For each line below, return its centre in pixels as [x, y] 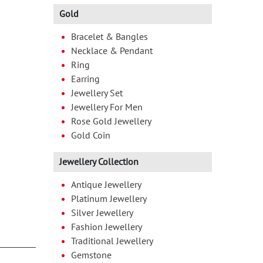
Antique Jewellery [106, 185]
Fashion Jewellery [107, 227]
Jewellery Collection [99, 162]
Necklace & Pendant [112, 51]
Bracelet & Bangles [109, 37]
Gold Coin [91, 135]
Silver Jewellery [102, 213]
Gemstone [91, 255]
